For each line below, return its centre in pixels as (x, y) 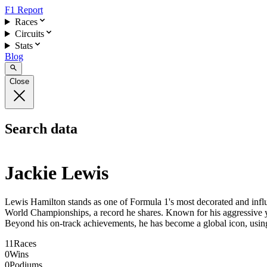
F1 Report (24, 10)
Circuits (29, 34)
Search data (41, 129)
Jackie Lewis (57, 173)
